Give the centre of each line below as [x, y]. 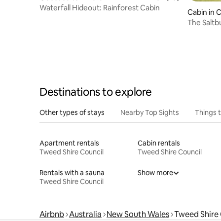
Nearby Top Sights [150, 112]
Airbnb [52, 214]
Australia [85, 214]
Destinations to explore [96, 92]
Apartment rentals [69, 143]
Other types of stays [72, 112]
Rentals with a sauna [72, 172]
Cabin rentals [159, 143]
